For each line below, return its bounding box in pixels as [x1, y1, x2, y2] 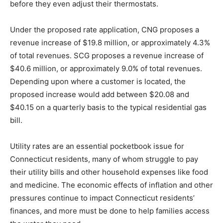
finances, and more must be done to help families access [10, 206, 210, 216]
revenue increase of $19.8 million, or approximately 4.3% [10, 38, 210, 48]
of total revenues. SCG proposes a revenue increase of [10, 51, 204, 61]
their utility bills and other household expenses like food [10, 167, 208, 177]
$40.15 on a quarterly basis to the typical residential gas [10, 103, 207, 112]
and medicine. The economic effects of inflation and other [10, 180, 213, 190]
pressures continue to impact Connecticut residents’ [10, 193, 195, 203]
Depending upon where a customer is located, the [10, 77, 186, 87]
